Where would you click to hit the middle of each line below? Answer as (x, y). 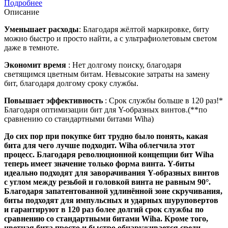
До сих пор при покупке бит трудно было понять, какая (106, 136)
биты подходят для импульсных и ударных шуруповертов (111, 200)
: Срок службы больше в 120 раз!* (164, 100)
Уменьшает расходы (41, 29)
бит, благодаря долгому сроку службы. (71, 83)
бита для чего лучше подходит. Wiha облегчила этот (99, 145)
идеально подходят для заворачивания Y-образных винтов (112, 173)
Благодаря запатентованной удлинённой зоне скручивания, (113, 191)
